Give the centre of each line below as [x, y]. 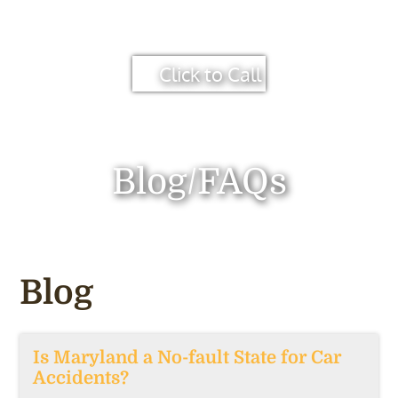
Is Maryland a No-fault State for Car [187, 358]
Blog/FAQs [199, 182]
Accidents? [81, 378]
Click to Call [210, 73]
